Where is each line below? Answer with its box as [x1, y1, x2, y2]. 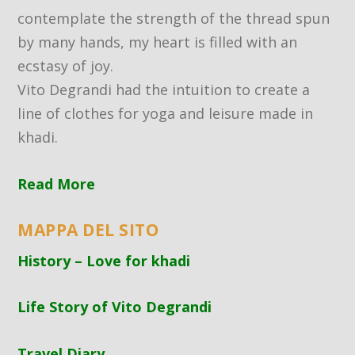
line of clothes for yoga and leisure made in [17, 103, 314, 123]
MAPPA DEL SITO [17, 218, 159, 241]
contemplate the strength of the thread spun [17, 8, 330, 28]
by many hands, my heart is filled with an [17, 32, 298, 52]
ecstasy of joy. [17, 55, 114, 75]
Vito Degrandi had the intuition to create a [17, 79, 311, 99]
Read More [17, 174, 96, 193]
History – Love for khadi [17, 250, 191, 270]
